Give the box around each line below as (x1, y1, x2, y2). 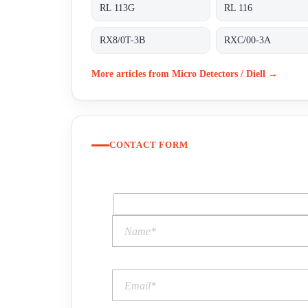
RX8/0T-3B (100, 34, 146, 45)
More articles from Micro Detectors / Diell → (91, 67, 278, 79)
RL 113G (100, 2, 135, 13)
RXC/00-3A (224, 34, 272, 45)
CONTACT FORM (109, 140, 188, 151)
